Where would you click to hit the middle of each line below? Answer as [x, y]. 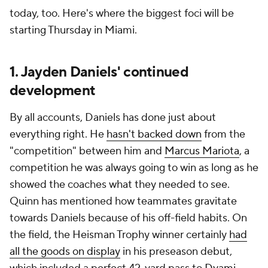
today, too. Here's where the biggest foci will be [122, 13]
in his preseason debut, [176, 252]
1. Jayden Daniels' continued [99, 72]
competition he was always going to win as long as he [134, 168]
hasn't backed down [154, 134]
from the [223, 134]
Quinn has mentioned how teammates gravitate [123, 201]
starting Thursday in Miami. [73, 30]
